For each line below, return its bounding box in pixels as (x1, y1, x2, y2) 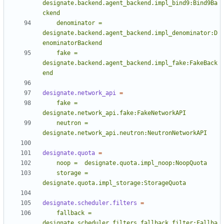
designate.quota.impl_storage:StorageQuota (42, 179, 186, 187)
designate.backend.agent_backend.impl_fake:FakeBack (42, 59, 217, 67)
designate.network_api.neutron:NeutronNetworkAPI (42, 129, 207, 137)
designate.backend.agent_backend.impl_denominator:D (42, 29, 217, 37)
